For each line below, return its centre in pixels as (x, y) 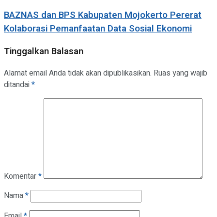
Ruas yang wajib (180, 73)
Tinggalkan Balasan (44, 52)
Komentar (21, 176)
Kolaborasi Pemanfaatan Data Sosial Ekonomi (98, 29)
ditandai (18, 85)
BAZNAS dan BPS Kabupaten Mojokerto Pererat (103, 15)
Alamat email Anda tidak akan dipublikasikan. (78, 73)
